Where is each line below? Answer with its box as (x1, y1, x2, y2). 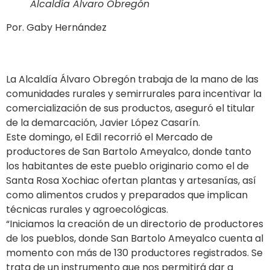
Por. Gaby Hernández (6, 20, 107, 35)
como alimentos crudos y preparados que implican (6, 188, 248, 202)
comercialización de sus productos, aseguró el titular (6, 101, 255, 116)
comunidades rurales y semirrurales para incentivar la (6, 87, 262, 101)
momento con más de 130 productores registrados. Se (6, 246, 263, 260)
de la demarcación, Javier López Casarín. (6, 116, 200, 130)
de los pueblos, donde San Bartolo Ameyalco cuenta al (6, 231, 263, 246)
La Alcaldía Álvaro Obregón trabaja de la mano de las (6, 72, 259, 87)
